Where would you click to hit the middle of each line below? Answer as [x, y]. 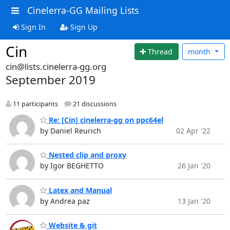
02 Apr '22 [193, 130]
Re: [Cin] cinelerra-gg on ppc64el [105, 120]
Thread [160, 51]
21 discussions [94, 104]
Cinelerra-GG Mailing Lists [83, 10]
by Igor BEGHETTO [72, 166]
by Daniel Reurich [70, 130]
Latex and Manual [79, 190]
